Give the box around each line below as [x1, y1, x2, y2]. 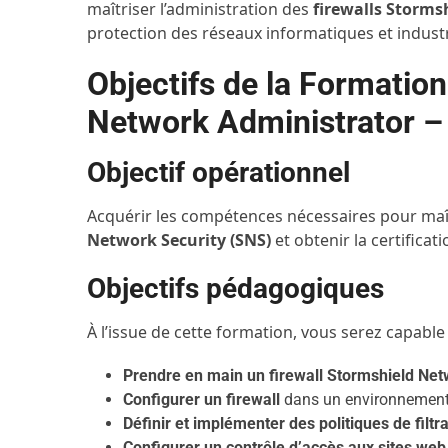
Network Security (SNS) [87, 229, 272, 251]
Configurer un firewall [123, 390, 281, 409]
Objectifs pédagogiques [87, 272, 385, 305]
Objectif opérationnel [87, 156, 351, 189]
